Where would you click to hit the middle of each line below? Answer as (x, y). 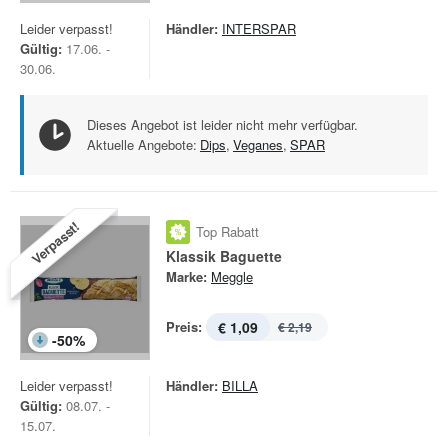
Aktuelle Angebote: (142, 144)
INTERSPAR (259, 28)
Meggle (232, 276)
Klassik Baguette (224, 256)
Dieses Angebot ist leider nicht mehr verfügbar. (222, 124)
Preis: (184, 326)
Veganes (258, 144)
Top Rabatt (227, 231)
